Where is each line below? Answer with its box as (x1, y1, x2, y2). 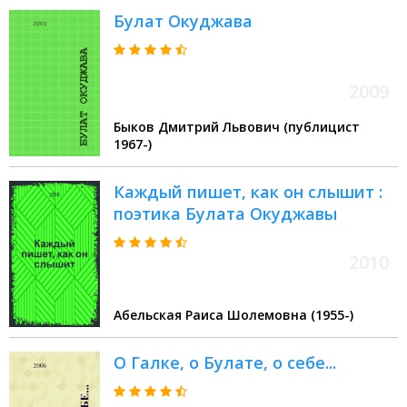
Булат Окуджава (114, 10, 253, 33)
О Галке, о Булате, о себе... (114, 352, 336, 374)
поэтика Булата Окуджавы (114, 203, 337, 225)
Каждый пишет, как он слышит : (114, 181, 382, 203)
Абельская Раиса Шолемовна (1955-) (114, 306, 353, 324)
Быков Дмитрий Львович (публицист (114, 118, 360, 136)
